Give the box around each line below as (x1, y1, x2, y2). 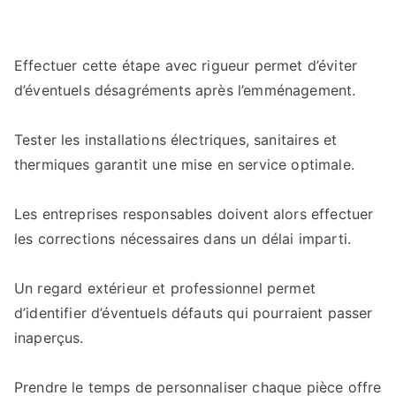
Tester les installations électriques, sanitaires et (14, 131, 338, 148)
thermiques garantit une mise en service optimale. (14, 156, 354, 173)
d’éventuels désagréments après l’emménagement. (14, 81, 356, 99)
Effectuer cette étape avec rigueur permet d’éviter (14, 57, 358, 74)
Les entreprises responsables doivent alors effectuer (14, 205, 374, 223)
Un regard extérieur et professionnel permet (14, 279, 316, 297)
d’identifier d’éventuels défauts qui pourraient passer (14, 304, 373, 322)
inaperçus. (14, 329, 84, 346)
